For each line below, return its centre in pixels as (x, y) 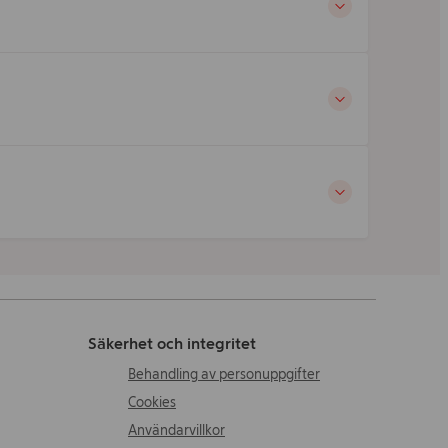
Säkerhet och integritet (172, 343)
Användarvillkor (176, 430)
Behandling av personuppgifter (224, 374)
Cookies (152, 402)
